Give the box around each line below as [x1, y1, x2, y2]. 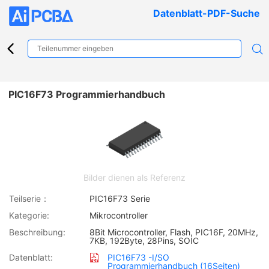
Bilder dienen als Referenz [83, 172, 186, 183]
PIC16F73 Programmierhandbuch [8, 88, 165, 101]
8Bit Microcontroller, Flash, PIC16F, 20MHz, [89, 226, 259, 237]
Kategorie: [9, 210, 49, 220]
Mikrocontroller [89, 210, 148, 220]
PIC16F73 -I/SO [107, 252, 170, 262]
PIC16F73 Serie [89, 193, 151, 204]
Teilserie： [9, 193, 49, 204]
